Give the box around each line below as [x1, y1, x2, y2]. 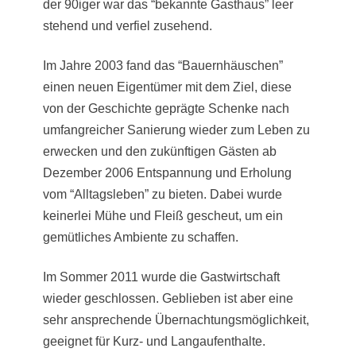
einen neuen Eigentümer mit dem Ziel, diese [43, 79, 292, 94]
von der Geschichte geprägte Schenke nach [43, 101, 289, 115]
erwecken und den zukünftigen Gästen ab [43, 144, 277, 158]
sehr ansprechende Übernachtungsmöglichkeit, [43, 312, 309, 327]
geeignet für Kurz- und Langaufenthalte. [43, 334, 265, 348]
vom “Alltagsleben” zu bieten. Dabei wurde [43, 187, 282, 201]
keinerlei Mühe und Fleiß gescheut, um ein [43, 208, 283, 222]
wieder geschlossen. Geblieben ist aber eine [43, 291, 293, 305]
